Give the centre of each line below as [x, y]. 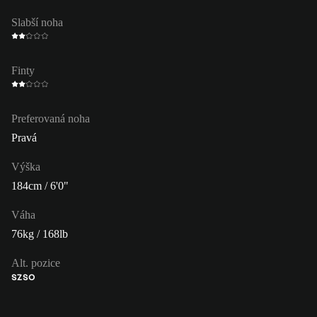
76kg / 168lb [40, 234]
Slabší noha [37, 22]
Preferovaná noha [51, 118]
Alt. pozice [36, 263]
